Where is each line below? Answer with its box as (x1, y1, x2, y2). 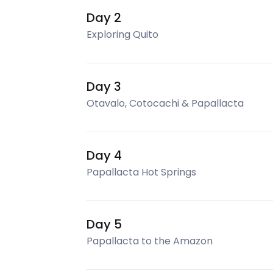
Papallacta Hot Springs (87, 165, 196, 179)
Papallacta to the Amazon (87, 234, 213, 248)
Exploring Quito (87, 27, 158, 41)
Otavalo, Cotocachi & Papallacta (87, 96, 244, 110)
